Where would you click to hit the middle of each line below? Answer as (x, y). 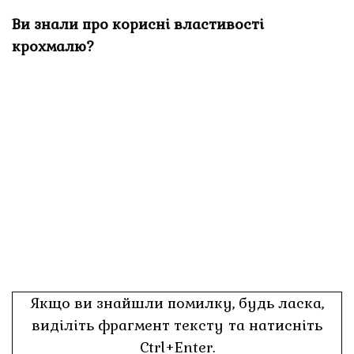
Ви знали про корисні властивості (138, 24)
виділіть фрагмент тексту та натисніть (177, 326)
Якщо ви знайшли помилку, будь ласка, (177, 303)
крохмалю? (53, 47)
